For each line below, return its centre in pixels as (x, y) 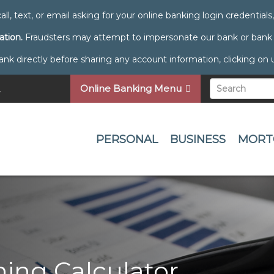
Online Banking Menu (131, 88)
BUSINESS (198, 139)
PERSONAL (127, 139)
